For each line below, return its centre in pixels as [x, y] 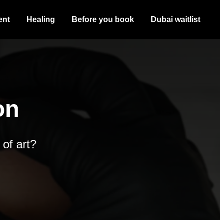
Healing [41, 19]
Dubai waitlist [176, 19]
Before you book [103, 19]
